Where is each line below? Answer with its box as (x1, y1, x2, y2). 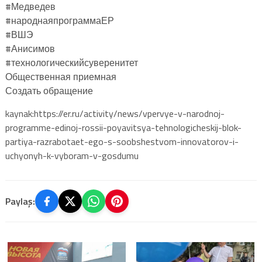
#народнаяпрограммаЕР (5, 13, 114, 27)
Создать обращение (5, 83, 93, 98)
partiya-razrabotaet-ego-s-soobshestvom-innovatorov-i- (5, 134, 239, 149)
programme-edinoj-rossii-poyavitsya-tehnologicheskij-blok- (5, 120, 242, 135)
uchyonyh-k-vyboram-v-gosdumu (5, 148, 139, 163)
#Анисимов (5, 41, 55, 56)
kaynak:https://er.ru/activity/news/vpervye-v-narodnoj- (5, 106, 225, 120)
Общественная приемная (5, 69, 116, 84)
